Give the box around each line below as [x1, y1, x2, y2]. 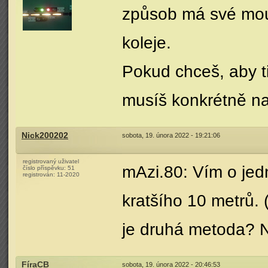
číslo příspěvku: [23, 165, 68, 171]
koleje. [122, 33, 171, 52]
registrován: [23, 171, 57, 178]
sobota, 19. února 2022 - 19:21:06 [122, 132, 220, 139]
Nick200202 [22, 131, 68, 140]
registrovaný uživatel [23, 158, 79, 165]
